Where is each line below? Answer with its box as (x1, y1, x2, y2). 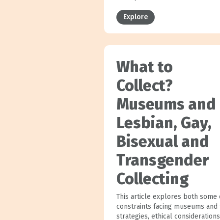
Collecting (116, 169, 189, 188)
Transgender (116, 150, 209, 169)
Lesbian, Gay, (116, 113, 212, 132)
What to (116, 57, 173, 76)
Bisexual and (116, 132, 209, 151)
